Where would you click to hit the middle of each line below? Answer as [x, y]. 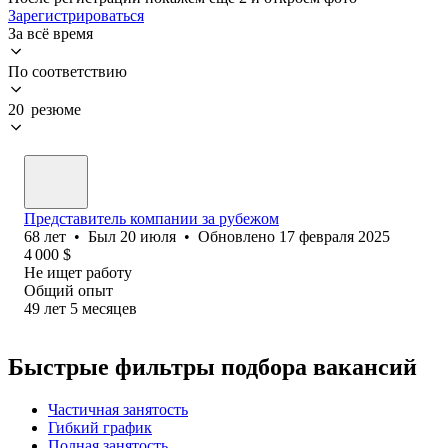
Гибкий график [100, 427]
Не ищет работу [78, 272]
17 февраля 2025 [334, 236]
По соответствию [67, 71]
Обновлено [238, 236]
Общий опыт [68, 290]
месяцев [109, 308]
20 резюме [44, 109]
